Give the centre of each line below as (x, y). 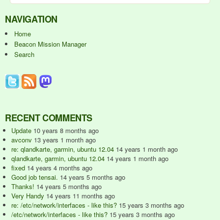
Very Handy (28, 196)
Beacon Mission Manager (50, 44)
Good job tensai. (35, 177)
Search (24, 54)
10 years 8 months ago (66, 130)
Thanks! (23, 186)
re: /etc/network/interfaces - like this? (64, 205)
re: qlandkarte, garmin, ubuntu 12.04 (63, 149)
